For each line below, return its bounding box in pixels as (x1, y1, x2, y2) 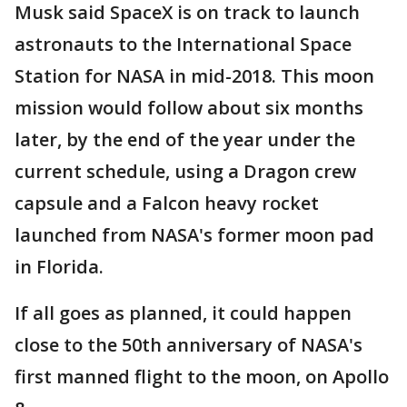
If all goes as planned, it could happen (15, 301, 352, 326)
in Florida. (15, 254, 104, 280)
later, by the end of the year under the (15, 127, 355, 153)
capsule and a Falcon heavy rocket (15, 191, 319, 216)
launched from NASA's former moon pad (15, 223, 374, 248)
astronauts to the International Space (15, 32, 352, 57)
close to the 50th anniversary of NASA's (15, 333, 362, 358)
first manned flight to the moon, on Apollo (15, 364, 389, 390)
